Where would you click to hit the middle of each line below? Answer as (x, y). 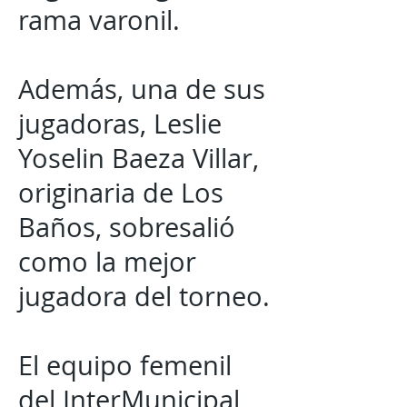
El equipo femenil (125, 365)
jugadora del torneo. (144, 296)
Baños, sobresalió (127, 227)
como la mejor (107, 262)
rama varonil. (99, 20)
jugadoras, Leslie (120, 124)
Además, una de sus (142, 89)
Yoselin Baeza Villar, (139, 158)
